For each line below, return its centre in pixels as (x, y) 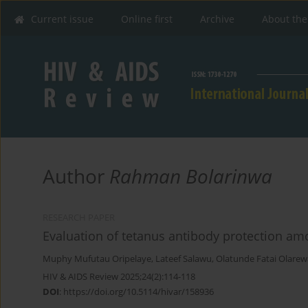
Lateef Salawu (184, 259)
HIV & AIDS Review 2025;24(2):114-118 (119, 277)
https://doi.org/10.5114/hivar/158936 (139, 292)
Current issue (62, 19)
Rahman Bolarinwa (191, 176)
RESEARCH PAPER (79, 218)
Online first (147, 19)
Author (76, 176)
